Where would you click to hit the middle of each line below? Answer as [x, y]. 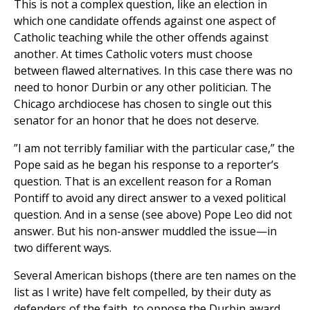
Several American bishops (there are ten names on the [155, 276]
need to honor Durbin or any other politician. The [143, 88]
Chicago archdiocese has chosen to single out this [143, 104]
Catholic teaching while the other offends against [141, 38]
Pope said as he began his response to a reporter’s [146, 165]
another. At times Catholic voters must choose [133, 54]
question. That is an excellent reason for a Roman [143, 182]
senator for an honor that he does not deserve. [136, 121]
